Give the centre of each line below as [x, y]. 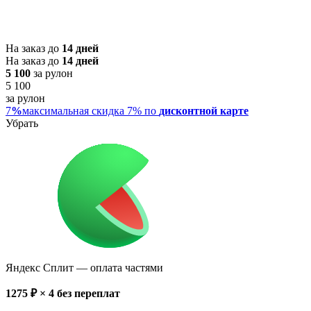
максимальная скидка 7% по [91, 110]
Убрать [22, 123]
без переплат [89, 293]
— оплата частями [118, 267]
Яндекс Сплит [40, 267]
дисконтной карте [204, 110]
